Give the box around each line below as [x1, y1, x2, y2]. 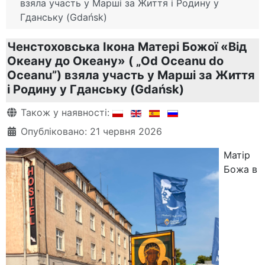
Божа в [224, 163, 257, 175]
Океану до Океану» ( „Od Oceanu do [7, 53, 224, 68]
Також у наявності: [18, 106, 112, 118]
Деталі [5, 105, 38, 118]
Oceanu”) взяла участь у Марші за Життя [7, 67, 255, 82]
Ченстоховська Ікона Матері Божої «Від [7, 39, 247, 54]
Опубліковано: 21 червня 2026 [21, 125, 162, 137]
